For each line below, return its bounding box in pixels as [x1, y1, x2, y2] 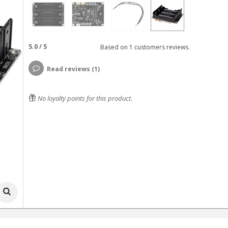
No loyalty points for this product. [36, 94, 132, 103]
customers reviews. [132, 42, 190, 51]
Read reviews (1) [46, 65, 100, 73]
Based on [97, 42, 129, 51]
